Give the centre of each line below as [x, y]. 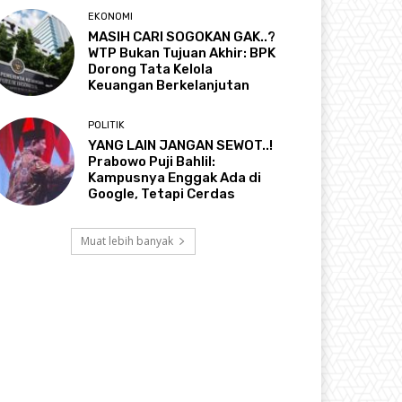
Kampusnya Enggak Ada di [175, 178]
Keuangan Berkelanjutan [169, 86]
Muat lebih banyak [127, 240]
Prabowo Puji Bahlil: [152, 162]
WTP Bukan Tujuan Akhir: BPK [182, 53]
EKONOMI [111, 17]
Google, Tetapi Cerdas [162, 194]
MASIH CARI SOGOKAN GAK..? [182, 37]
